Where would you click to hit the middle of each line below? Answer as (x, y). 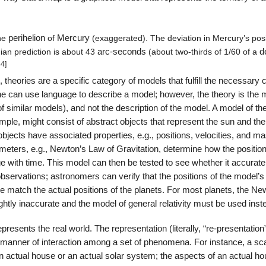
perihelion (26, 38)
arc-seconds (121, 52)
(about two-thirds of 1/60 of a (202, 52)
